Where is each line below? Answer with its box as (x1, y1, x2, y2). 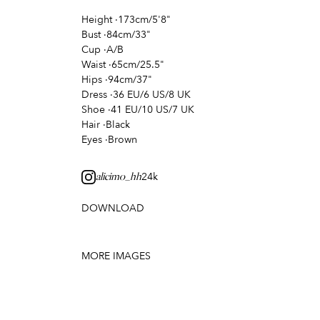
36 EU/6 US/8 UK (113, 88, 191, 102)
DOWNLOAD (81, 201, 144, 216)
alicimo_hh (96, 171, 141, 184)
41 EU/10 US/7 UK (111, 103, 194, 117)
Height (81, 13, 112, 27)
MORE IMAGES (81, 249, 151, 264)
